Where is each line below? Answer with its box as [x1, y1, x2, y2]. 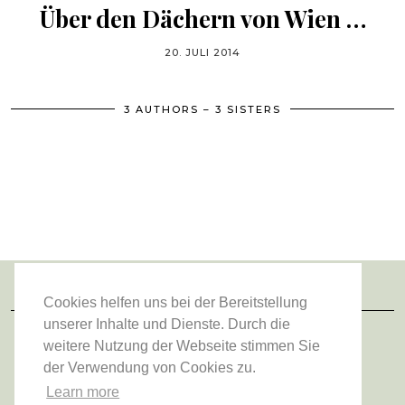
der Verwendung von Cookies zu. [43, 360, 256, 376]
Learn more [46, 384, 120, 400]
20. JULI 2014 [165, 46, 240, 59]
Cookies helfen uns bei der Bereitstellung [43, 295, 307, 311]
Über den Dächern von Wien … [39, 3, 366, 34]
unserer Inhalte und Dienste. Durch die [43, 316, 290, 333]
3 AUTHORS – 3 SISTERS [124, 103, 281, 116]
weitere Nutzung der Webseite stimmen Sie [43, 338, 320, 354]
